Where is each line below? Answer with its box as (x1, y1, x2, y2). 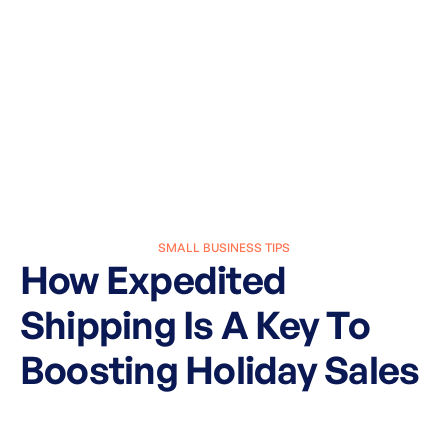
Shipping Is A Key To (20, 301, 370, 349)
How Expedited (20, 256, 287, 304)
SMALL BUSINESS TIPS (158, 240, 290, 256)
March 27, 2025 (176, 404, 272, 422)
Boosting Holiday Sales (20, 346, 420, 394)
